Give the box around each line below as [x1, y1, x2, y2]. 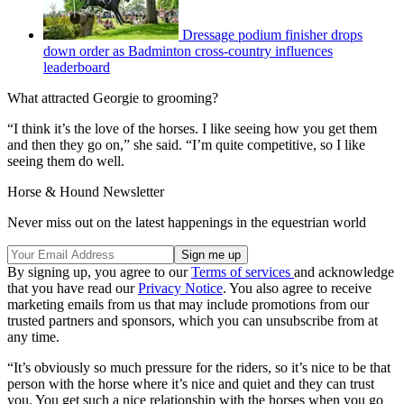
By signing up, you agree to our [7, 263, 191, 280]
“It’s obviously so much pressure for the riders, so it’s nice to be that [7, 359, 390, 375]
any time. [7, 328, 60, 344]
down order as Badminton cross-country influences [43, 42, 333, 59]
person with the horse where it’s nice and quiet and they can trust [7, 375, 374, 391]
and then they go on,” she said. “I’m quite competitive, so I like [7, 136, 365, 152]
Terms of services [191, 263, 294, 280]
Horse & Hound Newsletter [7, 183, 164, 199]
